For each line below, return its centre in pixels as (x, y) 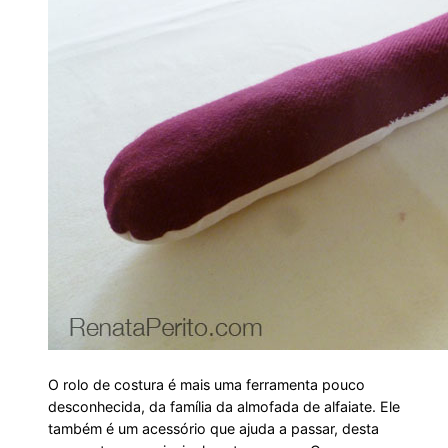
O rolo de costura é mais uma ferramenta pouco (206, 384)
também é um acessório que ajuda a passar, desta (213, 428)
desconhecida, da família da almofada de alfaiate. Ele (224, 406)
